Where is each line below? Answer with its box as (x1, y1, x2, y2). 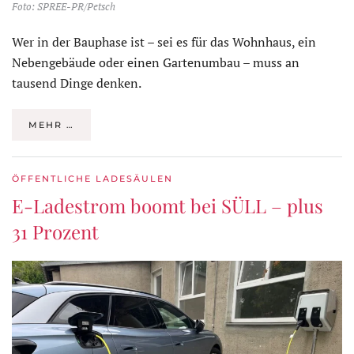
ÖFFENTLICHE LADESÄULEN (12, 172, 173, 184)
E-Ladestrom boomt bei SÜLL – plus (12, 192, 323, 218)
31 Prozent (12, 218, 99, 244)
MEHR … (28, 119, 74, 130)
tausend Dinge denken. (12, 73, 141, 92)
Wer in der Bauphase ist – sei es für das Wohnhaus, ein (12, 32, 316, 51)
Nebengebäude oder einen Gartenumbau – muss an (12, 53, 299, 71)
